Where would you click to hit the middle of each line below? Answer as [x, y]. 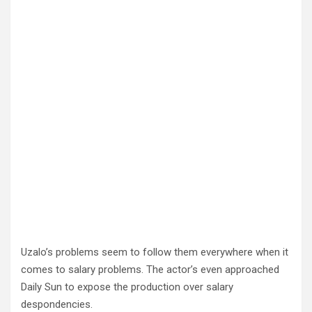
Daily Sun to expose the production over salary [127, 287]
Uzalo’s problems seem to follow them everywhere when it [155, 252]
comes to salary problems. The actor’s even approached [150, 270]
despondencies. [57, 304]
